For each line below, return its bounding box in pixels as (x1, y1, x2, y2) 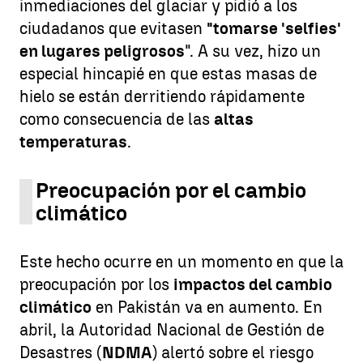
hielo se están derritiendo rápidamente (19, 86, 305, 106)
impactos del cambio (173, 274, 332, 294)
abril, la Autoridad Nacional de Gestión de (19, 319, 324, 340)
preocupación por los (19, 274, 173, 294)
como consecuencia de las (19, 109, 214, 129)
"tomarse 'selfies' (207, 18, 341, 38)
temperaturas (19, 131, 127, 152)
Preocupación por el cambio (36, 177, 306, 203)
